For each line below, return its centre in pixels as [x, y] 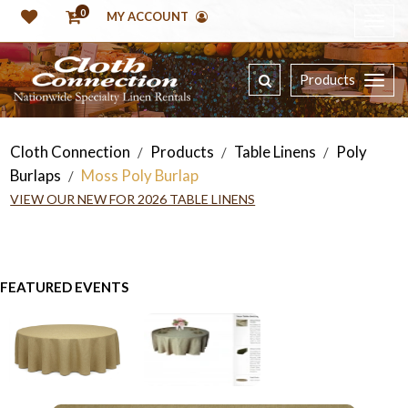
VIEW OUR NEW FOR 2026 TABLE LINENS [133, 199]
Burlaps [36, 176]
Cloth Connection [71, 152]
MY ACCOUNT [149, 17]
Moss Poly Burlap [140, 176]
